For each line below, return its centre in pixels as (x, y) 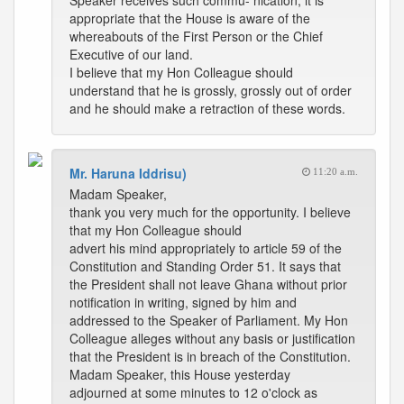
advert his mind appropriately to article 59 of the (206, 248)
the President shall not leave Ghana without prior (208, 284)
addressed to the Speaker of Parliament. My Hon (209, 320)
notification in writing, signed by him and (183, 302)
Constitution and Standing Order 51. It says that (205, 266)
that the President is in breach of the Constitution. (210, 356)
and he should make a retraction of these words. (207, 108)
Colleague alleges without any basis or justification (212, 338)
